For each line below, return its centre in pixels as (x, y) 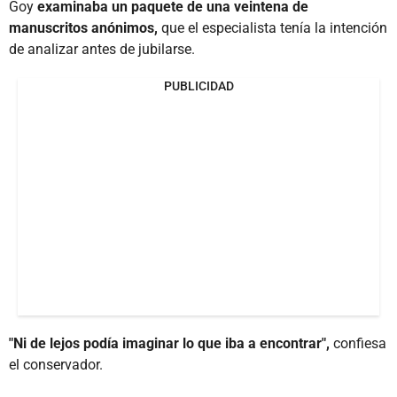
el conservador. (56, 364)
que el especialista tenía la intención (272, 27)
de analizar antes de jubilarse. (102, 49)
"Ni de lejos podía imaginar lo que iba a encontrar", (169, 343)
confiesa (358, 343)
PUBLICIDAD (198, 86)
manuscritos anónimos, (83, 27)
